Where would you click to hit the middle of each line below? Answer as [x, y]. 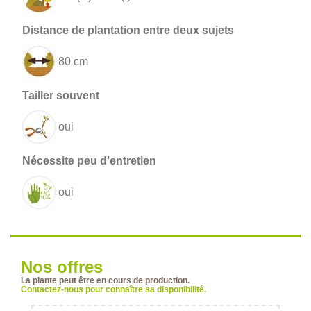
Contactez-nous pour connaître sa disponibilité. [114, 290]
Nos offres [62, 267]
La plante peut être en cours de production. [105, 281]
